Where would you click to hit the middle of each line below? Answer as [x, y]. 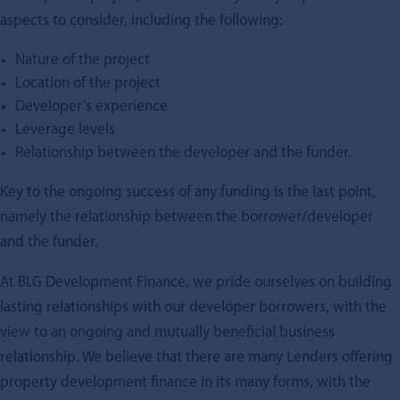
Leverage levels [65, 129]
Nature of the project [83, 60]
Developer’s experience [92, 106]
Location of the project [88, 83]
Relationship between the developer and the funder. [183, 153]
